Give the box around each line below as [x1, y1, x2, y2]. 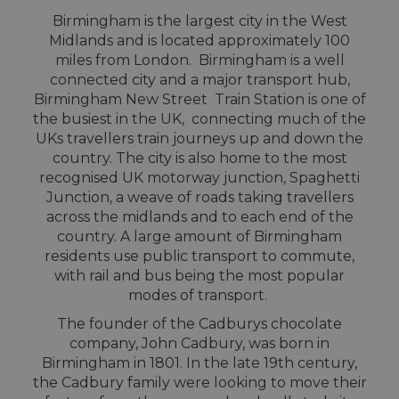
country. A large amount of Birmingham [57, 227, 342, 245]
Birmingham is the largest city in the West [52, 12, 347, 29]
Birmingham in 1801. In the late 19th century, [42, 354, 357, 371]
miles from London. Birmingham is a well [54, 51, 345, 69]
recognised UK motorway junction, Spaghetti [39, 168, 360, 186]
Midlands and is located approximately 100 [49, 31, 350, 49]
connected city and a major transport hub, [49, 70, 350, 88]
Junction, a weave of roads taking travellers [45, 188, 354, 206]
